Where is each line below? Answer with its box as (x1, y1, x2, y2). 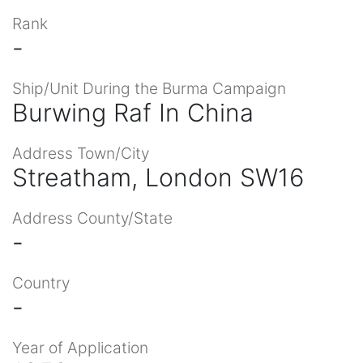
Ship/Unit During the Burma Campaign (12, 78, 286, 98)
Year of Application (12, 337, 148, 357)
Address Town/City (12, 143, 149, 163)
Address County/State (12, 207, 173, 228)
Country (12, 272, 70, 293)
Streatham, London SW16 (12, 162, 305, 192)
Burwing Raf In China (12, 97, 254, 127)
